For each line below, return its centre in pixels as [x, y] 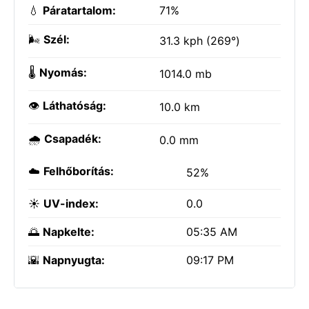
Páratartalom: [79, 10]
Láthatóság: [74, 106]
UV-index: [71, 203]
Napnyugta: [74, 260]
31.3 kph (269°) [200, 41]
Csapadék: [73, 139]
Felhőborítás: [79, 171]
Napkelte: [69, 232]
